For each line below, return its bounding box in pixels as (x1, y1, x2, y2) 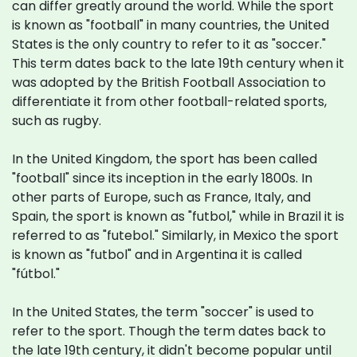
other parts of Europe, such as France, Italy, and (12, 188, 311, 206)
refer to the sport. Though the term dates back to (12, 322, 326, 340)
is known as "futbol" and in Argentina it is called (12, 245, 302, 264)
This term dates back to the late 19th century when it (12, 54, 344, 73)
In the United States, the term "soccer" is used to (12, 303, 314, 321)
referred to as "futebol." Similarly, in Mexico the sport (12, 226, 339, 245)
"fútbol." (12, 265, 60, 283)
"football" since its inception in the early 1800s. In (12, 169, 312, 187)
